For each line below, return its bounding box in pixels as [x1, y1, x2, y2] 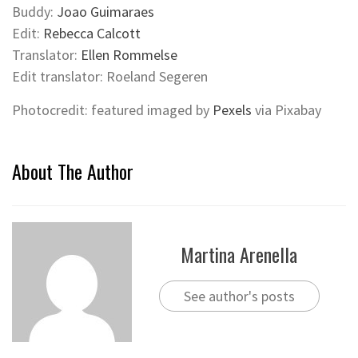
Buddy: [12, 2, 57, 21]
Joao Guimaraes [57, 2, 154, 21]
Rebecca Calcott [43, 23, 141, 42]
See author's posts [183, 287, 295, 306]
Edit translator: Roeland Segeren [12, 66, 208, 86]
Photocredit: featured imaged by [12, 100, 213, 119]
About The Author [12, 156, 133, 185]
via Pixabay [252, 100, 321, 119]
